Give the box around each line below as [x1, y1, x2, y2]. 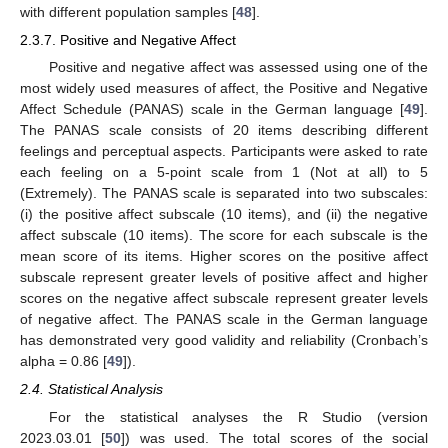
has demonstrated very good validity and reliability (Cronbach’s [20, 332, 428, 349]
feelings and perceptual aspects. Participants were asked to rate [20, 143, 428, 160]
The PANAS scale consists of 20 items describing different [20, 122, 428, 139]
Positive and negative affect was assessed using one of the [48, 59, 428, 76]
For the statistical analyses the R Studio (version [48, 409, 428, 426]
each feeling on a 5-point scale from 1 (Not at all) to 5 [20, 164, 428, 181]
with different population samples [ [20, 3, 236, 20]
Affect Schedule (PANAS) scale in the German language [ [20, 101, 404, 118]
